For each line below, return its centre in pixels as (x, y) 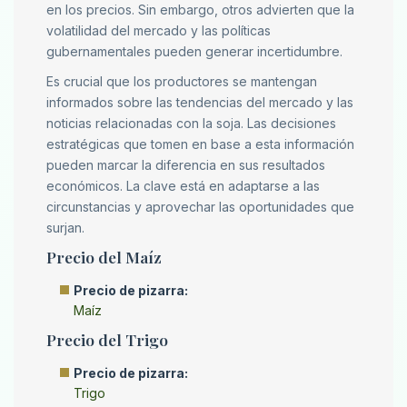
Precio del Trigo (107, 340)
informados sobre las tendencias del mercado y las (200, 103)
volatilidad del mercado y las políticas (159, 31)
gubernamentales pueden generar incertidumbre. (194, 52)
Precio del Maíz (104, 257)
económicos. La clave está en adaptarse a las (183, 186)
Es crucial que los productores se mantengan (182, 82)
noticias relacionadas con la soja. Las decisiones (191, 124)
